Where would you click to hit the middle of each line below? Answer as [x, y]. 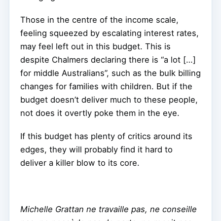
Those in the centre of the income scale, [99, 20]
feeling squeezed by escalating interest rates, [110, 33]
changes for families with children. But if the [106, 87]
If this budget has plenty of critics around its [106, 136]
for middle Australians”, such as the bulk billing [110, 73]
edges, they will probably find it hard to [96, 150]
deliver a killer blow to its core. [80, 163]
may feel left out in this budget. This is [95, 47]
